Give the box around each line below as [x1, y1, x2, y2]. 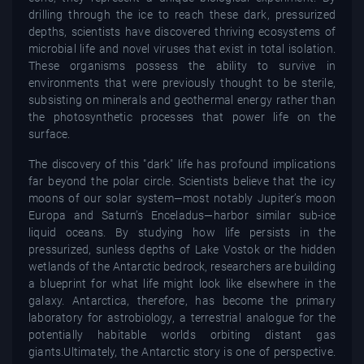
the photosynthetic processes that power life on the [28, 110, 336, 123]
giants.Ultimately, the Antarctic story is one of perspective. [28, 344, 336, 358]
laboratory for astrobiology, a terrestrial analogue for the [28, 310, 336, 324]
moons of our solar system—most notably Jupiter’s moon [28, 191, 336, 205]
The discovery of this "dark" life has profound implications [28, 157, 336, 171]
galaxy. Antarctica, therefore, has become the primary [28, 293, 336, 307]
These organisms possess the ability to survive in [28, 58, 336, 72]
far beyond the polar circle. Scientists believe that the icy [28, 174, 336, 188]
